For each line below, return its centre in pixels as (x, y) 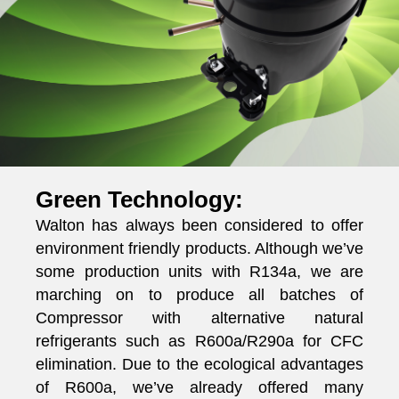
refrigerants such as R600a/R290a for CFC (199, 341)
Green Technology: (139, 199)
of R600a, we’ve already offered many (199, 387)
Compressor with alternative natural (199, 318)
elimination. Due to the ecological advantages (199, 364)
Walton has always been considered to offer (199, 225)
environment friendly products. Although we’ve (199, 248)
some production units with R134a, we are (199, 271)
